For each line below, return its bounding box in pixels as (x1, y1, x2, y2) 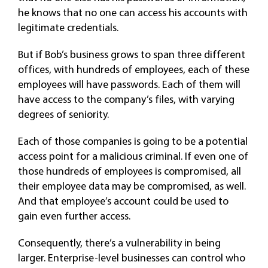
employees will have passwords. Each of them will (17, 77, 240, 91)
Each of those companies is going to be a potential (17, 134, 248, 148)
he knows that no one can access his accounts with (17, 5, 248, 19)
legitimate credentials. (17, 20, 118, 34)
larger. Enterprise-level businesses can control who (17, 251, 245, 264)
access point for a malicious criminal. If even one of (17, 149, 248, 163)
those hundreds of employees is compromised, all (17, 164, 241, 178)
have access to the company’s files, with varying (17, 92, 234, 106)
